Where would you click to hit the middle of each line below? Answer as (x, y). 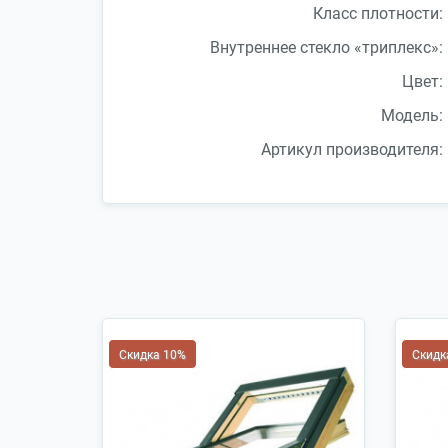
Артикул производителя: (351, 149)
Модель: (411, 115)
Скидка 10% (152, 354)
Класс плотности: (377, 13)
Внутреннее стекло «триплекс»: (326, 47)
